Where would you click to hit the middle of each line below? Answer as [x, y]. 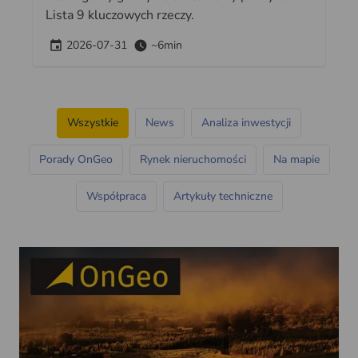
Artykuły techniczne [223, 197]
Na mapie [296, 160]
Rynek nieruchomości [193, 160]
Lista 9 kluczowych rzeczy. [119, 16]
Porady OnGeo [76, 160]
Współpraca [116, 197]
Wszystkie [93, 123]
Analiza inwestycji [246, 123]
